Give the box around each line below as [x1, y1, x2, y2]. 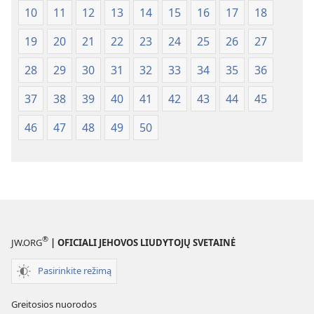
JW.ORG [11, 235, 42, 249]
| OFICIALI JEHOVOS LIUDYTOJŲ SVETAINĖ [48, 235, 235, 249]
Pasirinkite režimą [38, 264, 111, 278]
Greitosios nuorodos [11, 297, 97, 310]
